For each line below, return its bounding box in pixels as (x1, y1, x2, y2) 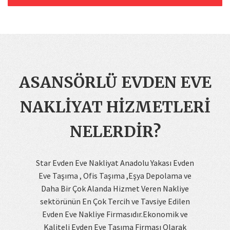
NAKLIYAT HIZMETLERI (20, 97, 210, 117)
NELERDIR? (69, 122, 161, 141)
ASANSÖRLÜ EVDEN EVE (18, 72, 212, 92)
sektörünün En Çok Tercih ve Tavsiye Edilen (40, 196, 190, 206)
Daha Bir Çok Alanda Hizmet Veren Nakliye (41, 183, 189, 194)
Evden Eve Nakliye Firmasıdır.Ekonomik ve (42, 209, 188, 219)
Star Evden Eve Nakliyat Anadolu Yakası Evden (36, 158, 194, 168)
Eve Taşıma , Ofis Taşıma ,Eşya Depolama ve (39, 170, 191, 181)
